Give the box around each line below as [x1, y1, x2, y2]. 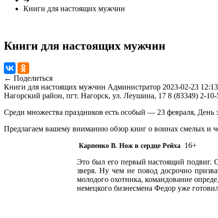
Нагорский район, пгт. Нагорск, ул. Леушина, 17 [4, 91, 166, 100]
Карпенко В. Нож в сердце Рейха [77, 142, 181, 149]
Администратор [108, 82, 161, 91]
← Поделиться [4, 73, 53, 82]
